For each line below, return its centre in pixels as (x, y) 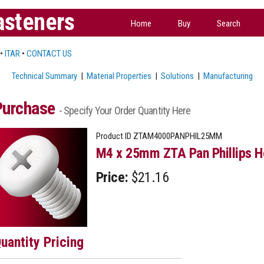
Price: (112, 177)
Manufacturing (228, 76)
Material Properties (119, 76)
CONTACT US (49, 53)
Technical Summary (44, 76)
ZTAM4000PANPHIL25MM (176, 136)
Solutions (177, 76)
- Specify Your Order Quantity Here (125, 110)
